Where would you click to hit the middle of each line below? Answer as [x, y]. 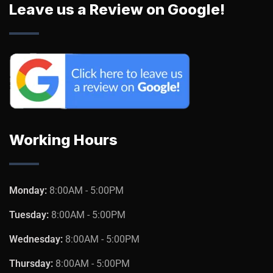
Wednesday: [37, 239]
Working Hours [63, 140]
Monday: [29, 190]
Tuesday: [30, 214]
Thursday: [32, 263]
